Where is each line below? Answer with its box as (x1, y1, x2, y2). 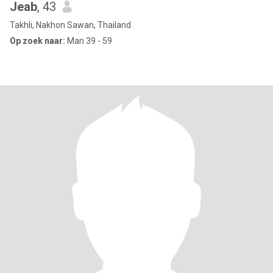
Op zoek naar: (10, 36, 65, 46)
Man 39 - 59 (65, 36, 112, 46)
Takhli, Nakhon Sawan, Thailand (10, 20, 131, 30)
